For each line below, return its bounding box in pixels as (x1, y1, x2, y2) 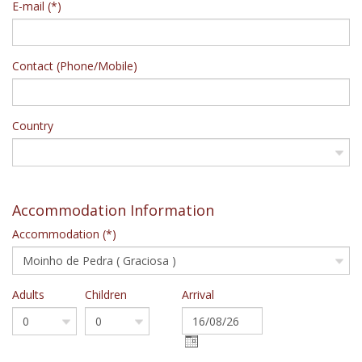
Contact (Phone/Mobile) (12, 58, 137, 74)
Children (85, 287, 127, 302)
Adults (12, 287, 44, 302)
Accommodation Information (12, 200, 214, 220)
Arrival (182, 287, 214, 302)
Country (12, 118, 53, 133)
